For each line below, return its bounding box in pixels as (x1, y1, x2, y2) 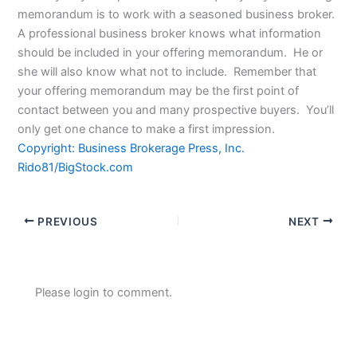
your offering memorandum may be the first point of (18, 83, 300, 98)
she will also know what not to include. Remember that (18, 64, 317, 79)
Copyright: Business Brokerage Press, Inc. (18, 140, 245, 155)
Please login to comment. (35, 285, 173, 300)
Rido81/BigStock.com (18, 159, 134, 175)
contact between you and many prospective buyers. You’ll (18, 102, 335, 117)
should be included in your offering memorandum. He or (18, 45, 324, 60)
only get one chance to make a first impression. (18, 121, 276, 136)
